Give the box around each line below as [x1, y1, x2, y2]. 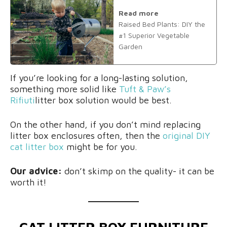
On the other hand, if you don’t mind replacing [10, 119, 201, 130]
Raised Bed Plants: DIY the [119, 20, 205, 29]
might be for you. [64, 141, 137, 152]
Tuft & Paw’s [119, 83, 171, 94]
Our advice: [10, 165, 62, 176]
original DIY [163, 130, 210, 141]
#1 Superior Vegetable [119, 31, 190, 40]
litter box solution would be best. [35, 94, 172, 105]
